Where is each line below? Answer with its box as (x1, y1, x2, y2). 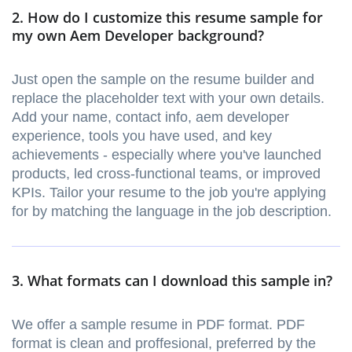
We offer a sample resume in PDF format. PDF (12, 317, 305, 333)
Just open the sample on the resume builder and (12, 71, 314, 88)
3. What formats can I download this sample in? (12, 271, 332, 291)
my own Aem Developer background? (12, 26, 264, 46)
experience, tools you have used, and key (12, 128, 272, 145)
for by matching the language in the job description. (12, 203, 332, 220)
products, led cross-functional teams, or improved (12, 166, 321, 182)
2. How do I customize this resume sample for (12, 8, 323, 27)
